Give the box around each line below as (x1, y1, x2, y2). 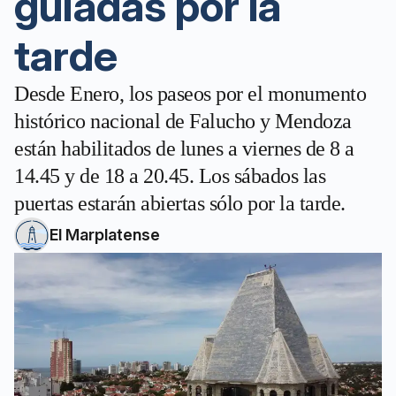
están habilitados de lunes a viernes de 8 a (14, 137, 354, 160)
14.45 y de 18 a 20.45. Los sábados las (14, 164, 325, 187)
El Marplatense (49, 225, 160, 244)
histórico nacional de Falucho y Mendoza (14, 110, 352, 133)
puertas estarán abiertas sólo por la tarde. (14, 192, 346, 215)
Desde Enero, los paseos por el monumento (14, 82, 366, 105)
